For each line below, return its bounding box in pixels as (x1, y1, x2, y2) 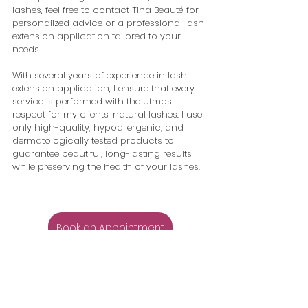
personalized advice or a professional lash (12, 16, 207, 30)
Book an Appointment (56, 221, 164, 235)
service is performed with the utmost (12, 95, 177, 109)
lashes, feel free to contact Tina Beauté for (12, 3, 201, 17)
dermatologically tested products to (12, 134, 177, 148)
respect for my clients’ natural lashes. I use (12, 108, 205, 122)
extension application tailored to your (12, 30, 184, 43)
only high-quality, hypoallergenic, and (12, 121, 186, 135)
